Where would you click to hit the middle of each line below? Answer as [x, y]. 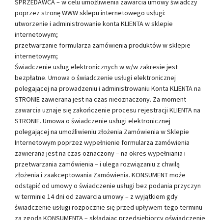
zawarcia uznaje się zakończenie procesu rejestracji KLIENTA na [108, 110]
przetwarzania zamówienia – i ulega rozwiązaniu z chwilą [97, 164]
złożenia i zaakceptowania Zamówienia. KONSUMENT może [100, 175]
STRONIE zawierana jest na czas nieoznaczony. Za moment [100, 99]
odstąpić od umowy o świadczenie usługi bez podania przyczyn [108, 185]
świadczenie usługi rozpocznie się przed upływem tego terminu [109, 207]
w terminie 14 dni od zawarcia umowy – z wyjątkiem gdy [96, 196]
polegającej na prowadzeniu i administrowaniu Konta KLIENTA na [108, 88]
